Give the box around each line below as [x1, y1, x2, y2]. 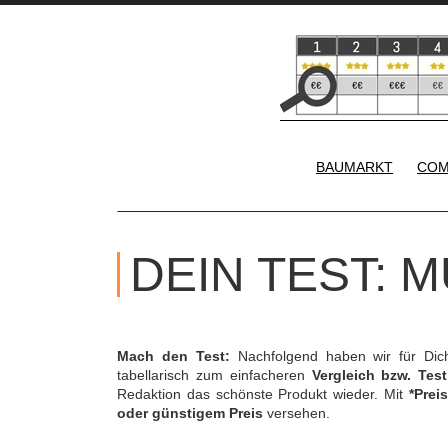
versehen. [263, 405, 330, 421]
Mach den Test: [117, 348, 230, 364]
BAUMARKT [316, 159, 393, 175]
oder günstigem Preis [117, 405, 263, 421]
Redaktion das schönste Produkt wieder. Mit [117, 386, 409, 402]
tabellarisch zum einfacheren [117, 367, 312, 383]
